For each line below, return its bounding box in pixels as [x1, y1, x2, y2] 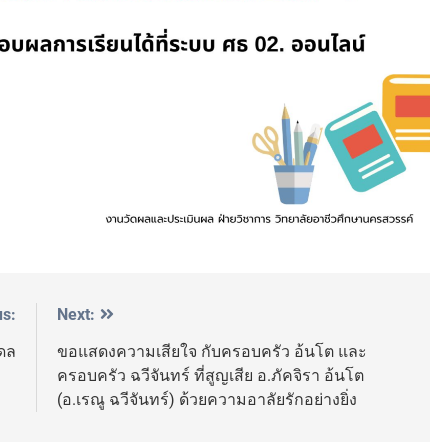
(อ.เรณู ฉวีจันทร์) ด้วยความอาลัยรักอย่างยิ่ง [57, 389, 357, 409]
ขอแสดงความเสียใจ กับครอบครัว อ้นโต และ [57, 341, 367, 361]
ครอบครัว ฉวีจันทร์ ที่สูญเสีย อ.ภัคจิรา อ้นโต [57, 365, 364, 385]
